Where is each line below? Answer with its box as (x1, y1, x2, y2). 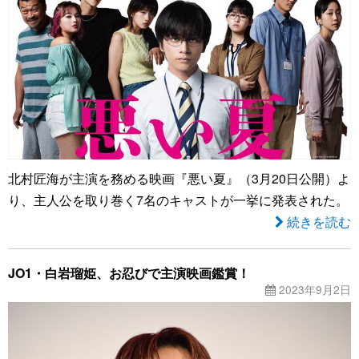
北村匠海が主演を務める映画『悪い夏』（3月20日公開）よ (8, 169, 350, 188)
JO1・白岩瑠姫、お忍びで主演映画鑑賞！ (8, 264, 250, 282)
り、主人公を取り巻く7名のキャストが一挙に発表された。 (8, 191, 349, 209)
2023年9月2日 (276, 281, 351, 297)
